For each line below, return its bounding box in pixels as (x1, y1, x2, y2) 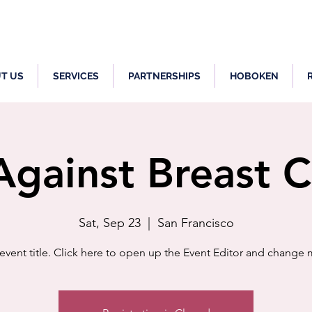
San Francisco (157, 215, 234, 231)
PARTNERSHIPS (127, 70, 201, 81)
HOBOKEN (229, 70, 279, 81)
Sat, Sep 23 (78, 215, 141, 231)
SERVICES (52, 70, 99, 81)
